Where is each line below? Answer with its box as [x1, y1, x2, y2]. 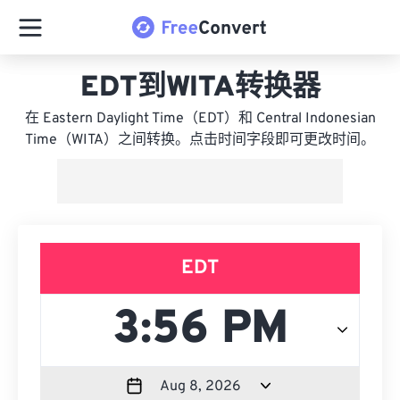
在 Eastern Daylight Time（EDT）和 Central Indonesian [24, 110, 376, 128]
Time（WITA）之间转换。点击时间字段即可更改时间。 [25, 131, 375, 149]
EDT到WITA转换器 [79, 71, 321, 106]
